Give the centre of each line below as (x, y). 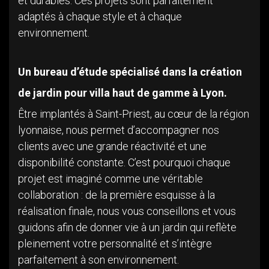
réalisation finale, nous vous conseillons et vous (127, 211)
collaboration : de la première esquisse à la (116, 195)
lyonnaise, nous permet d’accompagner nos (119, 130)
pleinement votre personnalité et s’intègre (115, 244)
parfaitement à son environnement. (98, 260)
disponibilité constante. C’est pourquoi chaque (124, 163)
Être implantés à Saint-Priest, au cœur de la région (134, 114)
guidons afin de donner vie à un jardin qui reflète (127, 228)
